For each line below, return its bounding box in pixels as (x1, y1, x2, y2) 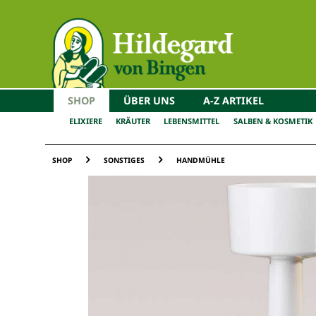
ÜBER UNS (123, 93, 175, 107)
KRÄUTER (116, 116, 151, 127)
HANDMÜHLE (176, 154, 225, 165)
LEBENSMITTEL (164, 116, 220, 127)
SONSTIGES (104, 154, 145, 165)
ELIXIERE (69, 116, 102, 127)
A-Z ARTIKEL (202, 93, 264, 107)
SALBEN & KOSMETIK (233, 116, 312, 127)
